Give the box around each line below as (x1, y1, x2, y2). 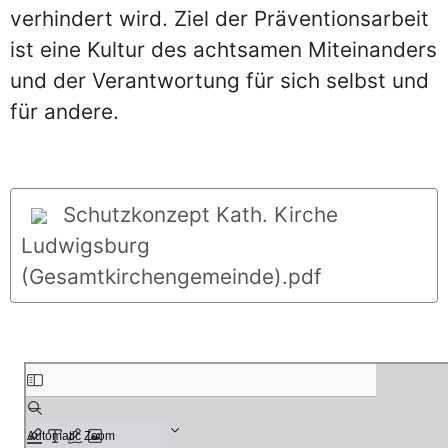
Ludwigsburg (21, 233, 150, 258)
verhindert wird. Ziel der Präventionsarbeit (10, 6, 429, 31)
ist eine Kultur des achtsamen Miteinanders (10, 37, 437, 62)
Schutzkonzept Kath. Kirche (57, 202, 338, 227)
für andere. (10, 99, 119, 124)
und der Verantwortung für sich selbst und (10, 68, 429, 93)
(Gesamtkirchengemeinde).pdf (21, 264, 322, 289)
